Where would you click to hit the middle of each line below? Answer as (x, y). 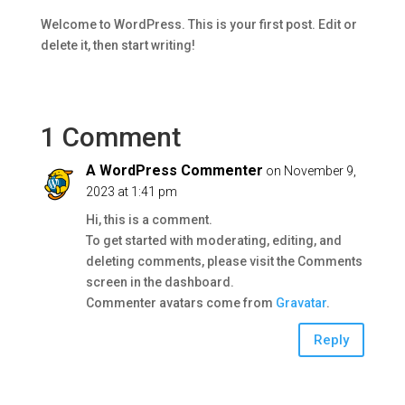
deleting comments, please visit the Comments (224, 262)
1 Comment (110, 137)
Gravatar (301, 303)
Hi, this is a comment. (149, 220)
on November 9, (311, 171)
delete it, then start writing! (118, 46)
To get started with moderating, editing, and (213, 241)
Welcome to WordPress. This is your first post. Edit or (198, 25)
